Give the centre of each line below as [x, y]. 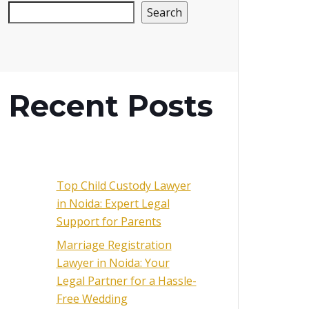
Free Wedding [92, 298]
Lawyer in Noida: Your [113, 262]
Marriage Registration [114, 245]
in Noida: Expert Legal [113, 203]
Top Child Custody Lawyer [123, 185]
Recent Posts [111, 106]
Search [165, 13]
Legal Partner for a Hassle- [126, 280]
